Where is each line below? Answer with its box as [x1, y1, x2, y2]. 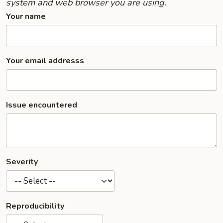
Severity [6, 156, 38, 167]
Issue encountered [6, 100, 77, 111]
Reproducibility [6, 201, 64, 212]
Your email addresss [6, 55, 84, 66]
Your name [6, 11, 46, 22]
